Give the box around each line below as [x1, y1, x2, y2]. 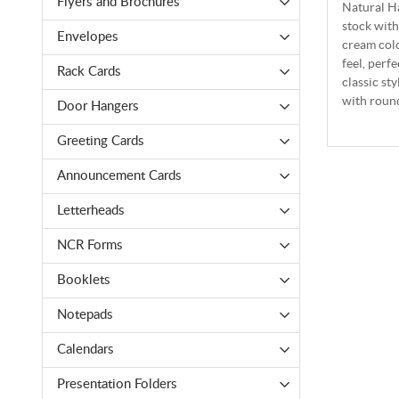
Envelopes [57, 30, 118, 45]
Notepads [57, 308, 113, 322]
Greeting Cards [57, 134, 144, 149]
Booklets [57, 273, 110, 288]
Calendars [57, 343, 114, 357]
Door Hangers [57, 100, 139, 114]
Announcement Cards [57, 169, 182, 183]
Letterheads [57, 204, 125, 218]
